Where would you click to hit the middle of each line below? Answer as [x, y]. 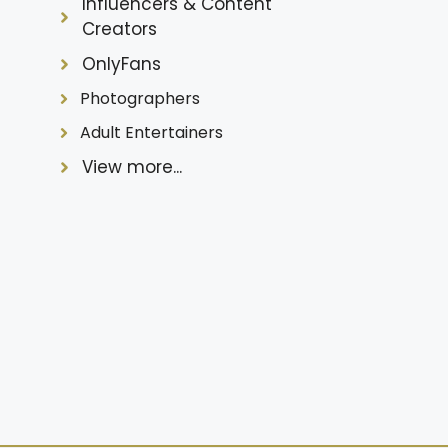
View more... [131, 167]
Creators [119, 29]
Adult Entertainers [151, 133]
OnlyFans [121, 64]
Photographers [140, 99]
